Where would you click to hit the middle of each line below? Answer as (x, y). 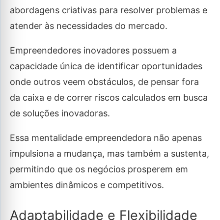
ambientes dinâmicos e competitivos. (87, 185)
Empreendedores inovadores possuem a (93, 50)
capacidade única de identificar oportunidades (106, 66)
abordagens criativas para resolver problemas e (109, 10)
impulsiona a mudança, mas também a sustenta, (110, 153)
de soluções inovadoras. (61, 113)
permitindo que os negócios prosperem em (99, 169)
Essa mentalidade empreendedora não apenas (106, 137)
